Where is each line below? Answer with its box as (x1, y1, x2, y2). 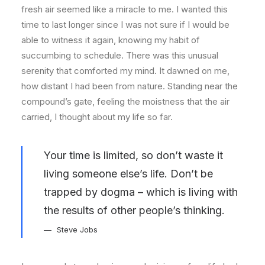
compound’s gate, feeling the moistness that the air (21, 96, 230, 107)
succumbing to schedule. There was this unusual (21, 50, 218, 61)
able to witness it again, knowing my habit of (21, 34, 200, 46)
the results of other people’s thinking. (44, 204, 225, 216)
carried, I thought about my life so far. (21, 111, 173, 122)
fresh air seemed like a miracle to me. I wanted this (21, 4, 228, 15)
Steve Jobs (57, 225, 98, 234)
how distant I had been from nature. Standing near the (21, 80, 238, 92)
